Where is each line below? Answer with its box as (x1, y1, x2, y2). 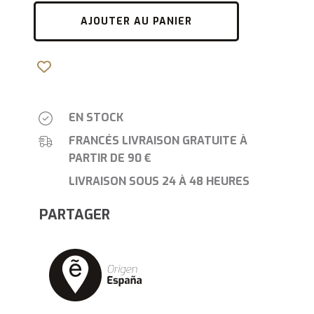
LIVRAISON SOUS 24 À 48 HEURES (69, 174, 250, 189)
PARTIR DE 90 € (69, 151, 152, 165)
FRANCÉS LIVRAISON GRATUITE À (69, 133, 248, 148)
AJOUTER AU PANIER (81, 15, 193, 28)
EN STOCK (69, 110, 124, 125)
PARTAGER (39, 205, 110, 224)
